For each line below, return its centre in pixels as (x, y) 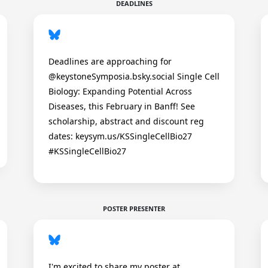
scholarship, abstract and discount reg (126, 121)
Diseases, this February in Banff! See (122, 106)
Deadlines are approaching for (110, 61)
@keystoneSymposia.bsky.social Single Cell (134, 76)
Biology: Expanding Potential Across (120, 91)
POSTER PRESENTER (134, 208)
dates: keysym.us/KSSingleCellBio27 (120, 136)
